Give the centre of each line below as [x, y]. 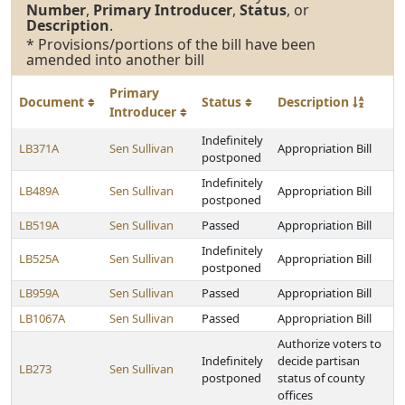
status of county [321, 378]
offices [295, 395]
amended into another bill [115, 60]
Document [53, 102]
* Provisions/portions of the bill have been [171, 44]
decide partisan [319, 361]
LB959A [39, 293]
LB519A [39, 225]
